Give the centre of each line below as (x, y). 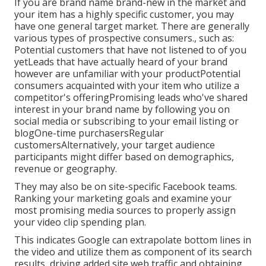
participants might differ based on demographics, (124, 157)
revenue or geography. (66, 169)
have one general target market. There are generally (132, 26)
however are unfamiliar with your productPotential (127, 74)
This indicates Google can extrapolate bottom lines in (133, 240)
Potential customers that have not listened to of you (130, 50)
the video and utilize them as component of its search (133, 252)
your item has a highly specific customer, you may (124, 15)
